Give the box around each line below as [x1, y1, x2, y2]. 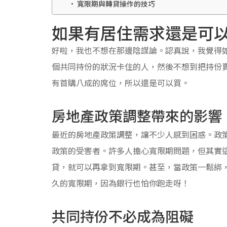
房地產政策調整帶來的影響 [52, 105, 222, 126]
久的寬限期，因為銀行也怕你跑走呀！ [52, 176, 190, 189]
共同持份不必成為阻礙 [52, 205, 194, 226]
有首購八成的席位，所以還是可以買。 [52, 76, 190, 89]
